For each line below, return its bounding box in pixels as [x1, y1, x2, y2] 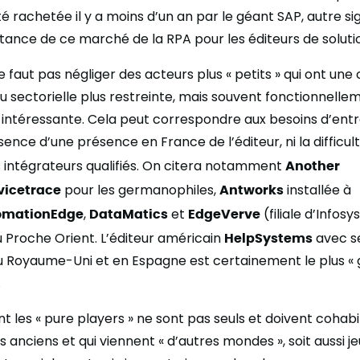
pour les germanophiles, [61, 181, 219, 199]
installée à [284, 181, 351, 199]
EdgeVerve [188, 205, 260, 221]
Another [285, 157, 340, 173]
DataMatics [89, 205, 168, 221]
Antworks [219, 181, 284, 197]
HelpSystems [224, 229, 313, 245]
